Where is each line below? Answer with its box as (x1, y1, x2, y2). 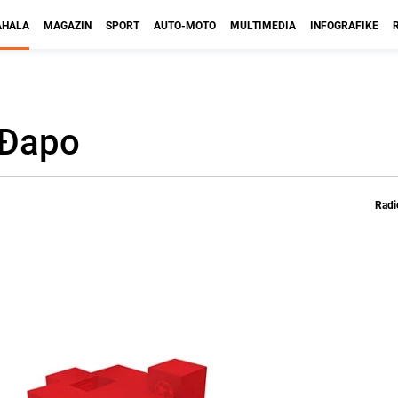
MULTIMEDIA (230, 18, 296, 32)
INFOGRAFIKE (310, 18, 378, 32)
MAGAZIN (44, 18, 92, 32)
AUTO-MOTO (154, 18, 216, 32)
